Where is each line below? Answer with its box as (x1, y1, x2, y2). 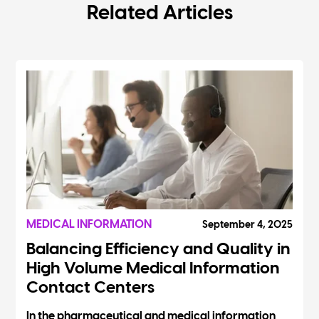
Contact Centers (26, 279, 155, 297)
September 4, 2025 (202, 219, 293, 231)
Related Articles (86, 4, 233, 25)
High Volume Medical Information (26, 260, 281, 278)
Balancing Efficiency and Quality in (26, 241, 291, 258)
